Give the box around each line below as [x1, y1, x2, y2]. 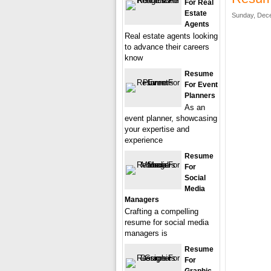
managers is [125, 229, 168, 238]
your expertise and [125, 125, 189, 134]
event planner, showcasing [125, 114, 217, 123]
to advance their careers [125, 42, 209, 51]
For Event [184, 80, 218, 89]
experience [125, 135, 163, 145]
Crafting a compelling [125, 207, 198, 216]
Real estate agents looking [125, 31, 218, 41]
